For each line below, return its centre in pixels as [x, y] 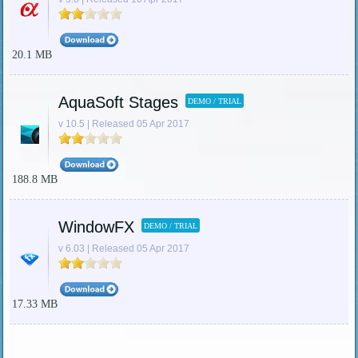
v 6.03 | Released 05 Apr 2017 [123, 249]
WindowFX [96, 227]
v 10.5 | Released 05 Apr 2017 [123, 124]
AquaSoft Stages [118, 103]
